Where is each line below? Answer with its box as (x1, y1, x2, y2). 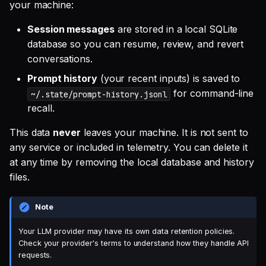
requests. (18, 251, 52, 260)
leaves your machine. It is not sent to (80, 126, 248, 139)
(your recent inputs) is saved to (97, 72, 240, 85)
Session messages (27, 23, 115, 36)
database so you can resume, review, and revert (27, 38, 244, 50)
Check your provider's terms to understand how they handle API (18, 239, 249, 248)
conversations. (27, 53, 93, 65)
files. (9, 171, 30, 183)
